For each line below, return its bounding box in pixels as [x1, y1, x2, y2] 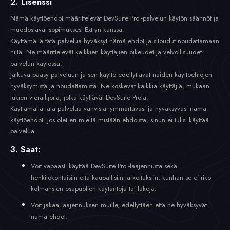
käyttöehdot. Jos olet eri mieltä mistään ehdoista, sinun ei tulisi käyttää [10, 115, 209, 125]
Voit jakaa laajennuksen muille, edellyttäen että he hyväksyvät [31, 200, 207, 210]
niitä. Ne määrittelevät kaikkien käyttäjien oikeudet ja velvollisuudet [10, 47, 202, 57]
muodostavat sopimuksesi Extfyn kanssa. [10, 25, 124, 34]
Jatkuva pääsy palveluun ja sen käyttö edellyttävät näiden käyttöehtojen [10, 70, 212, 80]
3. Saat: [10, 143, 41, 156]
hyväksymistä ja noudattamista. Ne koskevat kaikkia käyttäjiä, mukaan [10, 81, 209, 91]
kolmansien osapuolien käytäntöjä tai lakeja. [31, 184, 157, 194]
